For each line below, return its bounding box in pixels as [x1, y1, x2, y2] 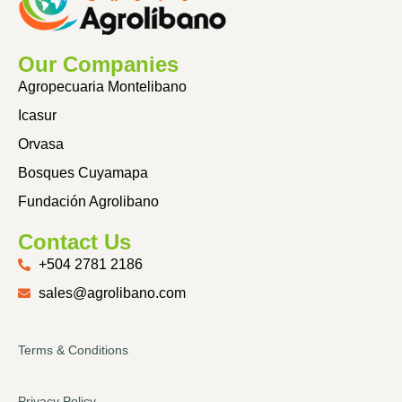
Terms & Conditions [18, 343, 128, 358]
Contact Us [18, 230, 131, 255]
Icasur [18, 108, 57, 124]
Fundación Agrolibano [18, 194, 159, 210]
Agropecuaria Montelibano [18, 79, 187, 95]
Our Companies [18, 52, 179, 77]
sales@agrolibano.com [38, 285, 186, 301]
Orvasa [18, 136, 64, 153]
